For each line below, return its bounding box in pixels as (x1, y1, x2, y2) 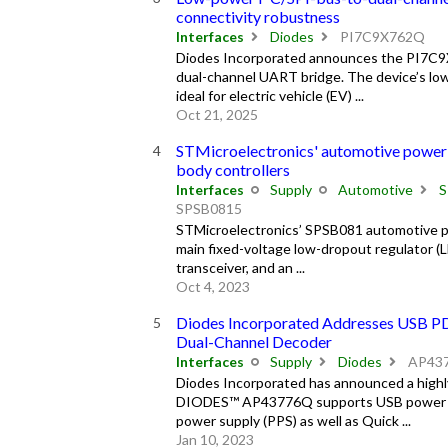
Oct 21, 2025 (175, 105, 258, 123)
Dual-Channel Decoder (175, 331, 332, 351)
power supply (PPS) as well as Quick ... (175, 411, 411, 429)
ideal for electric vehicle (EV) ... (175, 86, 364, 104)
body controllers (175, 159, 290, 179)
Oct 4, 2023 (175, 277, 250, 295)
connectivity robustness (175, 6, 340, 26)
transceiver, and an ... (175, 258, 305, 276)
